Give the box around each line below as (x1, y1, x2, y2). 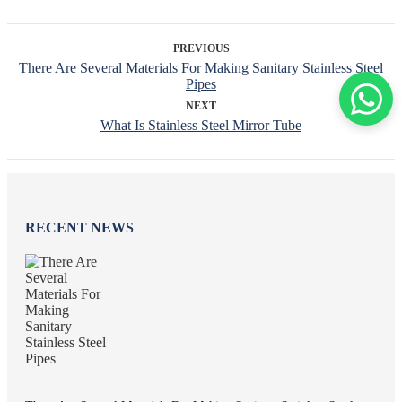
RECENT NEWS (25, 219, 134, 235)
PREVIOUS (172, 42, 230, 56)
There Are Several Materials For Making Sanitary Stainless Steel (19, 60, 383, 76)
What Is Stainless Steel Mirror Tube (100, 118, 301, 134)
